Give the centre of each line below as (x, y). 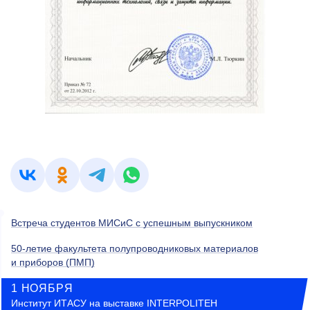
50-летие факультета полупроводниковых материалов (135, 249)
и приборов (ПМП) (53, 263)
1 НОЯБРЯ (42, 289)
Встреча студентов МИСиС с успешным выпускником (132, 223)
